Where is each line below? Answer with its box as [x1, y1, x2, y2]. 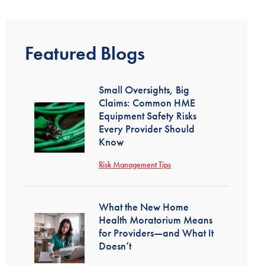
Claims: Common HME [99, 96, 195, 109]
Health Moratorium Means [99, 213, 212, 227]
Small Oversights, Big [99, 83, 189, 96]
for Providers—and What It [99, 226, 214, 240]
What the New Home [99, 200, 189, 214]
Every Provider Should [99, 122, 195, 135]
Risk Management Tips [99, 159, 171, 170]
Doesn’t [99, 239, 131, 253]
